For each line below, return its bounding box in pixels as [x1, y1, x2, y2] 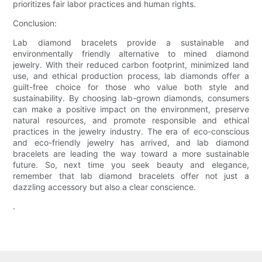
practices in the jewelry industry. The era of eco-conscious [13, 126, 249, 137]
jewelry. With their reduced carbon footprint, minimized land [13, 60, 249, 70]
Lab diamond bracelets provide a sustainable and [13, 37, 249, 48]
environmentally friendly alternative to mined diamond [13, 49, 249, 59]
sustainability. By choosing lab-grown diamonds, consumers [13, 93, 249, 104]
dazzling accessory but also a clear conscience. [13, 182, 196, 192]
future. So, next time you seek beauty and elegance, [13, 160, 249, 170]
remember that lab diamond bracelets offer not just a [13, 171, 249, 181]
